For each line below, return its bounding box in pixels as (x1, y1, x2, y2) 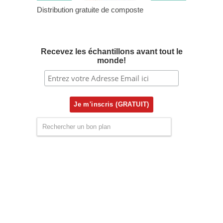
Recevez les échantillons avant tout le (40, 47, 183, 56)
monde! (97, 56, 126, 65)
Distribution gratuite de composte (37, 5, 143, 14)
